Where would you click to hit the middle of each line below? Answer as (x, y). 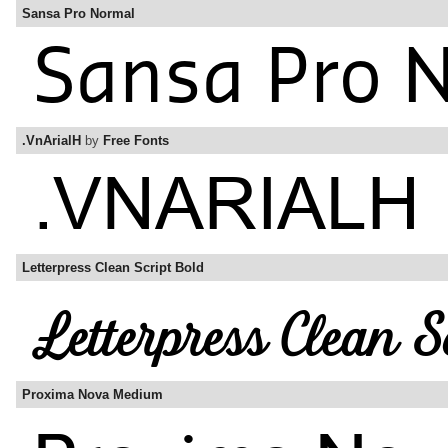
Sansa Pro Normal (78, 14)
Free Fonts (136, 141)
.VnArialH (51, 141)
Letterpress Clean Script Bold (113, 268)
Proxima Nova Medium (92, 395)
